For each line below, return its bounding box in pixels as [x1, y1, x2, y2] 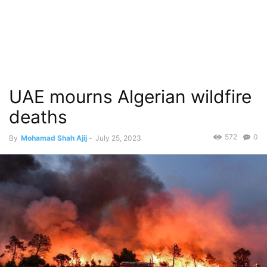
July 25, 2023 [95, 133, 141, 142]
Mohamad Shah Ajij [21, 133, 87, 142]
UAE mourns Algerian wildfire [9, 86, 252, 107]
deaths [9, 106, 67, 128]
